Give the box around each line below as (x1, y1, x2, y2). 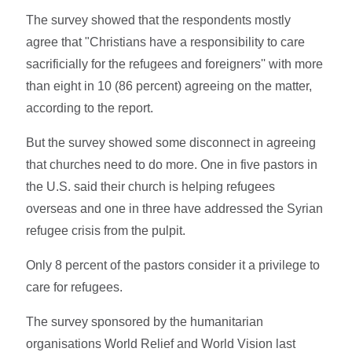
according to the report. (26, 101, 154, 115)
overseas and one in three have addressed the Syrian (26, 201, 324, 215)
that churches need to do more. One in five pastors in (26, 157, 318, 171)
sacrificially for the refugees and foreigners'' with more (26, 57, 324, 71)
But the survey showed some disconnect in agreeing (26, 135, 317, 149)
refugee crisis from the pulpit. (26, 223, 186, 237)
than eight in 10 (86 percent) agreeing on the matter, (26, 79, 313, 93)
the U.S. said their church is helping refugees (26, 179, 276, 193)
